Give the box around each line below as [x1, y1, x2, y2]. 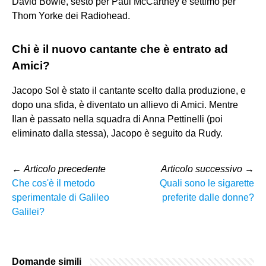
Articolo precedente [24, 163, 106, 174]
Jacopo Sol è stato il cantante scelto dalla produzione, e [12, 85, 246, 96]
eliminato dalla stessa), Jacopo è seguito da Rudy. [12, 128, 223, 138]
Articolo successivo [161, 163, 242, 174]
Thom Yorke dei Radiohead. [12, 10, 130, 21]
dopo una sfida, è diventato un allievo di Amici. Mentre [12, 99, 238, 110]
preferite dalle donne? [162, 192, 254, 202]
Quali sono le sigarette [160, 178, 254, 188]
